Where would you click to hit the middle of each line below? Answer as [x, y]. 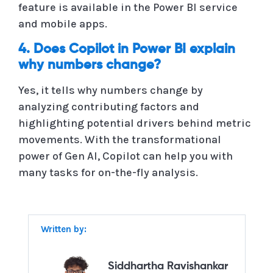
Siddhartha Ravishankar [168, 266]
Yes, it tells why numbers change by [111, 90]
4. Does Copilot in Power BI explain [127, 49]
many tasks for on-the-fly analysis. [108, 172]
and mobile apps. [63, 23]
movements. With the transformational [120, 139]
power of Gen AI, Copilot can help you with [126, 156]
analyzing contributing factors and [109, 106]
